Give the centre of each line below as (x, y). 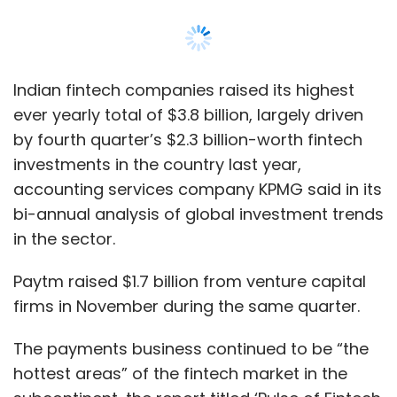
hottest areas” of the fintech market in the (180, 126)
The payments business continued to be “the (191, 101)
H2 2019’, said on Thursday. (118, 175)
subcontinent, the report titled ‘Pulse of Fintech (197, 151)
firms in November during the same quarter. (187, 58)
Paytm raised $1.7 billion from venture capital (190, 34)
